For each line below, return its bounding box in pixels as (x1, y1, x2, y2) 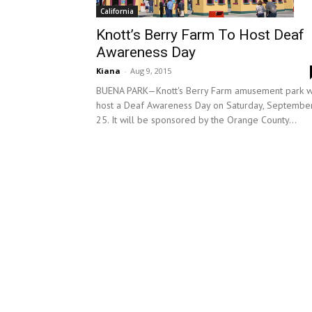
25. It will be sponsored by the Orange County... (96, 113, 297, 126)
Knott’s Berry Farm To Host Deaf (96, 26, 304, 43)
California (100, 6, 134, 16)
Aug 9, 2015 (130, 65, 171, 76)
